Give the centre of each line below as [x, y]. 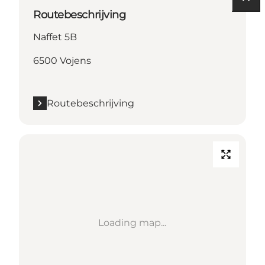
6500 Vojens [62, 60]
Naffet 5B [55, 37]
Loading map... [132, 222]
